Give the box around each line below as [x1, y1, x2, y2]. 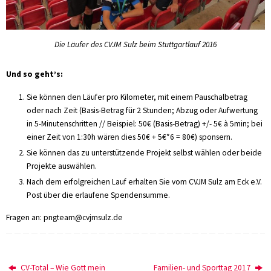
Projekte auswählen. [26, 160, 97, 171]
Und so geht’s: [6, 69, 63, 80]
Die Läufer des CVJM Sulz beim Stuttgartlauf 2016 [54, 39, 217, 50]
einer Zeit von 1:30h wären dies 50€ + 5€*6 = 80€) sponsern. [26, 131, 232, 142]
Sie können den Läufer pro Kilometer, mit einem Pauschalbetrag [26, 91, 247, 102]
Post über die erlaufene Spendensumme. [26, 189, 170, 200]
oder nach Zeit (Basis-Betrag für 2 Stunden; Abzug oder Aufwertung [26, 105, 258, 116]
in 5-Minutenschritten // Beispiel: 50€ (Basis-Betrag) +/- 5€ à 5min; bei [26, 118, 263, 129]
